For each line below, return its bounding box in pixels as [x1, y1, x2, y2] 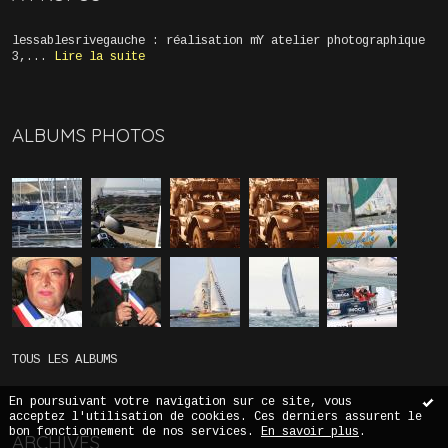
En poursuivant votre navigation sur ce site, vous [9, 395, 352, 409]
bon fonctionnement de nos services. [9, 425, 261, 439]
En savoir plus [261, 425, 359, 439]
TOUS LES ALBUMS [11, 353, 117, 368]
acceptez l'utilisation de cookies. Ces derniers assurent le [9, 410, 422, 424]
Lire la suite [53, 49, 145, 64]
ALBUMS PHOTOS [11, 122, 165, 147]
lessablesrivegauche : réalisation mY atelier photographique [11, 33, 425, 48]
